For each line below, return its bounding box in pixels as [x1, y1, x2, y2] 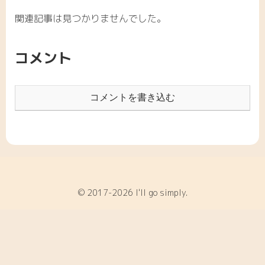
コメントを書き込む [90, 92, 175, 102]
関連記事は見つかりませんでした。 [15, 12, 166, 25]
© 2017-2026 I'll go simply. [77, 186, 188, 198]
